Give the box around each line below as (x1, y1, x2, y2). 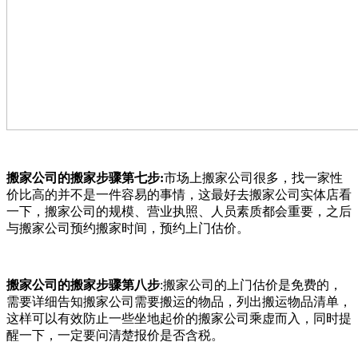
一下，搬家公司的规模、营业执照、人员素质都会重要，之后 (6, 204, 352, 218)
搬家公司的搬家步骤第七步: (6, 170, 164, 185)
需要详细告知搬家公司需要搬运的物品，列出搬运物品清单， (6, 294, 352, 308)
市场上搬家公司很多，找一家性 (164, 170, 343, 185)
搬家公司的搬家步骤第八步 (6, 277, 160, 292)
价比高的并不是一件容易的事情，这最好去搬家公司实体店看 (6, 187, 352, 201)
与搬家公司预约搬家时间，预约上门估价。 (6, 221, 249, 235)
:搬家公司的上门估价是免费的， (160, 277, 342, 292)
